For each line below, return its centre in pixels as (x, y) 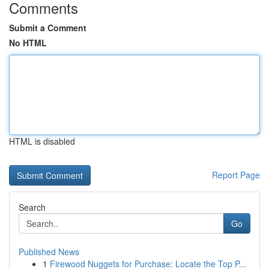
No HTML (28, 43)
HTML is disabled (42, 141)
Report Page (236, 175)
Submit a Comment (48, 28)
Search (32, 207)
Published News (49, 252)
